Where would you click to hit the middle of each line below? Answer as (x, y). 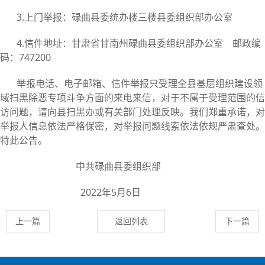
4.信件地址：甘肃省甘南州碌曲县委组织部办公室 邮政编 (139, 43)
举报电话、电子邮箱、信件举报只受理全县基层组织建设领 (140, 84)
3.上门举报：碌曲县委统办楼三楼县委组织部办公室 (125, 17)
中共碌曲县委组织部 (89, 167)
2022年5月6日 (79, 193)
